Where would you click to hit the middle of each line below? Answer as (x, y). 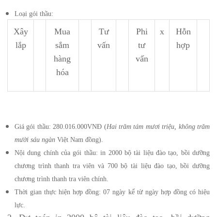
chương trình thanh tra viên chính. (62, 179)
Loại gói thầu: (34, 14)
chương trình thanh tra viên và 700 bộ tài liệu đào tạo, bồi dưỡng (112, 166)
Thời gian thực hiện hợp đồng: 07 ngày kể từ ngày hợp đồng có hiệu (112, 192)
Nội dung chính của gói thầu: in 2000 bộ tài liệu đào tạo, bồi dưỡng (112, 153)
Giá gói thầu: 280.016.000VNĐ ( (61, 127)
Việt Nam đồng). (79, 140)
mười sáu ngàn (35, 140)
